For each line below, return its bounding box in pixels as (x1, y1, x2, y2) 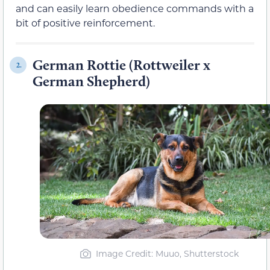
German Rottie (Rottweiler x (33, 56, 210, 74)
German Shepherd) (33, 72, 150, 90)
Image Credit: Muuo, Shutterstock (96, 248, 239, 260)
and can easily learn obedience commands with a (16, 2, 254, 15)
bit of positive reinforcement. (16, 16, 155, 30)
